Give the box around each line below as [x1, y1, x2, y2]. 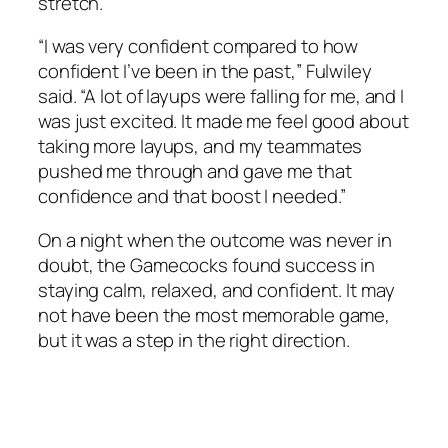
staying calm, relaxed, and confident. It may [38, 276, 395, 303]
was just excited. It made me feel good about [38, 108, 409, 135]
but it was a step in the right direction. [38, 326, 350, 353]
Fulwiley [305, 58, 372, 85]
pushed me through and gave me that [38, 158, 352, 185]
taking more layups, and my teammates [38, 133, 363, 160]
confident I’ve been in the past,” [38, 58, 306, 85]
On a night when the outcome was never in [38, 226, 392, 253]
